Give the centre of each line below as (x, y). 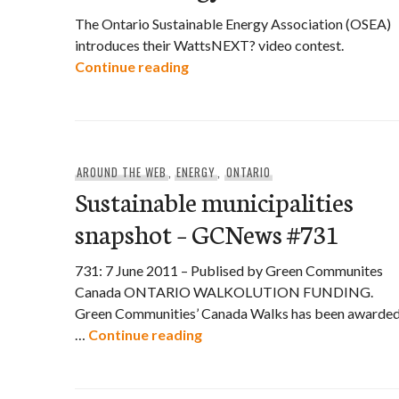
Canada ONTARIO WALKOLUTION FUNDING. (224, 292)
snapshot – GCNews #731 (207, 233)
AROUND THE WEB (121, 172)
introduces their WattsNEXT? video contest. (209, 45)
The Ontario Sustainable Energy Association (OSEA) (233, 24)
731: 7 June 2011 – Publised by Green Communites (229, 270)
